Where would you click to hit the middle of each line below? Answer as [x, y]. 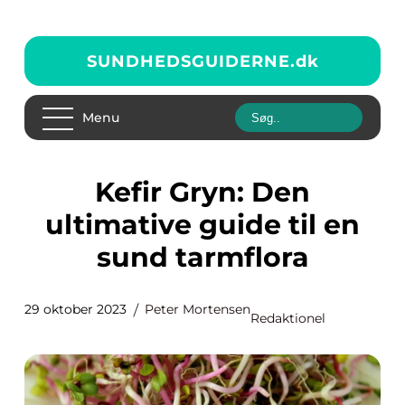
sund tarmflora [202, 257]
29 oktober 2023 [75, 309]
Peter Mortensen [198, 309]
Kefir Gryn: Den [104, 192]
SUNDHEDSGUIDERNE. [191, 61]
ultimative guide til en [202, 225]
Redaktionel [288, 318]
